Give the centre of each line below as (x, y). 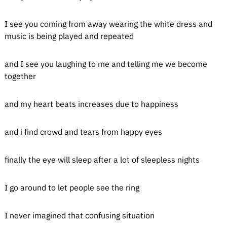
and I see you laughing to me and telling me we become (106, 64)
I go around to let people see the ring (72, 187)
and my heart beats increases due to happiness (91, 104)
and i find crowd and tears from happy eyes (83, 132)
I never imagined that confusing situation (79, 215)
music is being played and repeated (69, 36)
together (20, 76)
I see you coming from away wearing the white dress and (108, 24)
